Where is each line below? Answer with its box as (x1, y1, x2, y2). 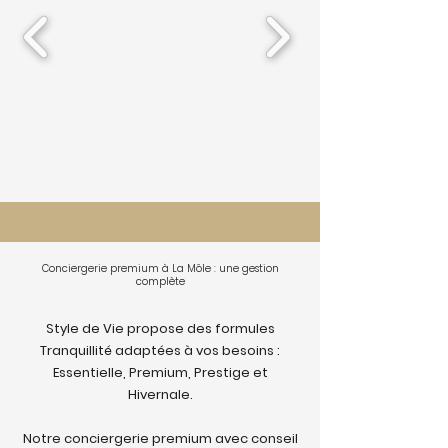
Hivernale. (127, 385, 193, 404)
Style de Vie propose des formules (45, 319, 275, 338)
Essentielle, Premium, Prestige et (52, 363, 268, 382)
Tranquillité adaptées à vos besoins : (40, 341, 280, 360)
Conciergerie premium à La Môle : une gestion (41, 261, 279, 276)
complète (135, 274, 185, 289)
